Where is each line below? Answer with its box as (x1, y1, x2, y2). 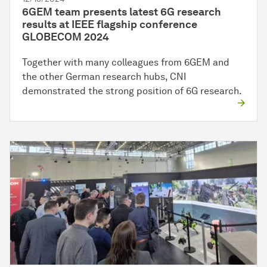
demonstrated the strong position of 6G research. (22, 85, 242, 97)
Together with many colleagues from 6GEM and (22, 57, 229, 69)
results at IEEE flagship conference (22, 18, 197, 32)
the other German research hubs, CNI (22, 71, 187, 83)
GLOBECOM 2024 (22, 30, 109, 44)
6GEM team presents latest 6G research (22, 5, 221, 19)
